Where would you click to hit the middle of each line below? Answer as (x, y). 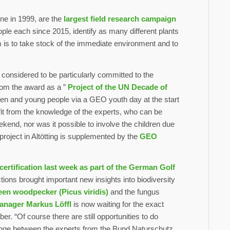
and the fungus (134, 192)
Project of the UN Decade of (118, 87)
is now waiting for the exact (118, 204)
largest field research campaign (120, 18)
